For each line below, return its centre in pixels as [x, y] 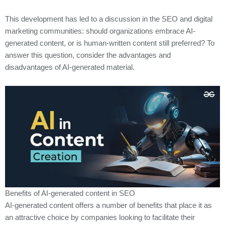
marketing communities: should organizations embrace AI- [100, 31]
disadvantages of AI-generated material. [70, 67]
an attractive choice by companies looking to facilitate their [100, 217]
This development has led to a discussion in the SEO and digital [109, 19]
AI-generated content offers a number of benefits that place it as [108, 205]
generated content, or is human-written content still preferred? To [110, 43]
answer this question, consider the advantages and [88, 55]
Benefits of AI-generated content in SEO [70, 193]
